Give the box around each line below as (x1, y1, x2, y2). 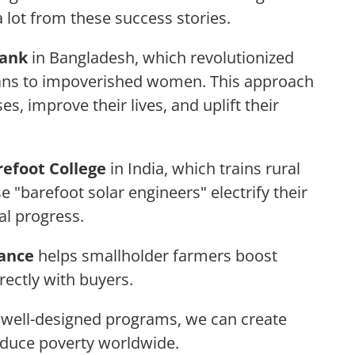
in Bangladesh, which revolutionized (28, 47, 294, 69)
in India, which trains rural (106, 158, 300, 180)
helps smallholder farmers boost (34, 245, 277, 267)
